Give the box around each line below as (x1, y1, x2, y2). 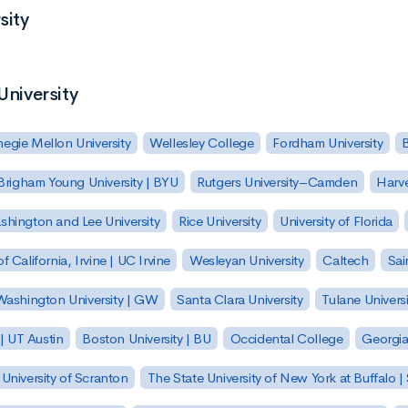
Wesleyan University (189, 251, 304, 270)
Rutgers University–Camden (197, 173, 358, 191)
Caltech (322, 251, 369, 270)
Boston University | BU (82, 329, 211, 347)
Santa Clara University (177, 290, 303, 308)
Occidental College (229, 329, 343, 347)
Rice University (178, 212, 261, 230)
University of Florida (280, 212, 393, 230)
